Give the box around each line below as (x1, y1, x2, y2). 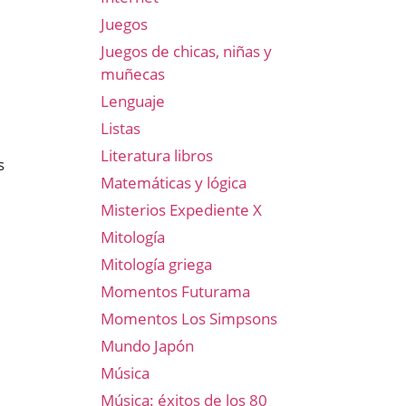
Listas (101, 118, 140, 139)
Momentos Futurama (101, 281, 250, 302)
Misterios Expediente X (101, 199, 262, 220)
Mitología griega (101, 254, 212, 275)
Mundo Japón (101, 335, 194, 356)
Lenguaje (101, 91, 165, 111)
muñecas (101, 63, 165, 84)
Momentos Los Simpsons (101, 308, 277, 329)
